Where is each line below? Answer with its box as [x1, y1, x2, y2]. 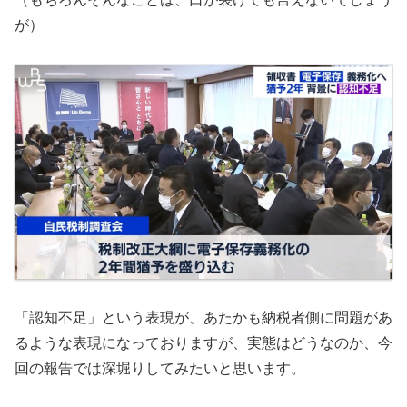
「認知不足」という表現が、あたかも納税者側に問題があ [15, 310, 392, 326]
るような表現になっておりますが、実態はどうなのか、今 [15, 335, 392, 352]
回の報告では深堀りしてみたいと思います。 [15, 361, 305, 377]
